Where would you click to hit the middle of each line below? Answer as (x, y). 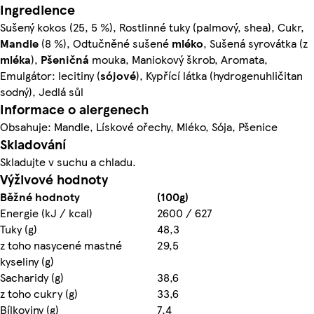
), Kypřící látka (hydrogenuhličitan (219, 76)
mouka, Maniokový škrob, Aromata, (178, 60)
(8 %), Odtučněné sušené (105, 43)
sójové (118, 76)
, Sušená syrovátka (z (255, 43)
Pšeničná (65, 60)
